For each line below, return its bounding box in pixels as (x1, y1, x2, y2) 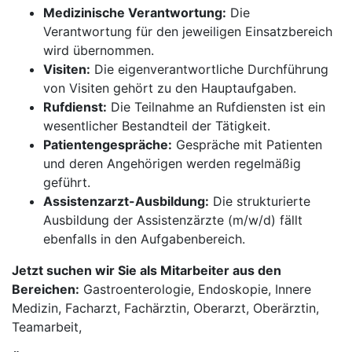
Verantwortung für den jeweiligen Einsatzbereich (43, 24, 332, 39)
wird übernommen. (43, 42, 154, 58)
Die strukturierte (209, 193, 310, 209)
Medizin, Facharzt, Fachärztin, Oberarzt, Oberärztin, (12, 300, 319, 316)
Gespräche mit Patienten (172, 137, 322, 152)
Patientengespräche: (43, 137, 172, 152)
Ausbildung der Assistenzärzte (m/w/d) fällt (43, 212, 302, 228)
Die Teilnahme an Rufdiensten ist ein (107, 99, 325, 115)
